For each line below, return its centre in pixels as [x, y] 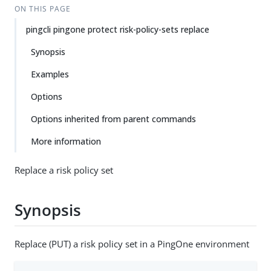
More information [66, 141]
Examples [50, 74]
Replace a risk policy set [64, 170]
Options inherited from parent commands [113, 119]
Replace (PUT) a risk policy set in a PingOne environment [132, 243]
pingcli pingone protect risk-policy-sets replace [118, 29]
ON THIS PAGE [42, 9]
